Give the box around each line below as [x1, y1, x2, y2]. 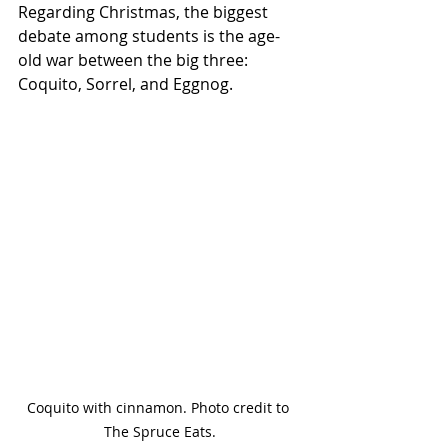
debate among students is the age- [18, 25, 280, 47]
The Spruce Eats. [104, 422, 216, 441]
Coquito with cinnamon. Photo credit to [27, 398, 293, 417]
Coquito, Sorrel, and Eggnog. [18, 73, 237, 95]
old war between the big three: [18, 49, 252, 71]
